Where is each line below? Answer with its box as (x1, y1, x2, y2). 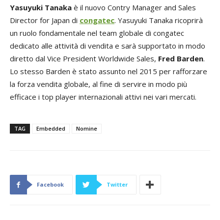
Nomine (76, 125, 97, 133)
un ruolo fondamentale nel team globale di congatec (10, 28, 184, 38)
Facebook (37, 181, 64, 189)
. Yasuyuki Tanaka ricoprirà (114, 15, 203, 26)
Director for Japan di (10, 15, 80, 26)
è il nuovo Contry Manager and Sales (72, 2, 196, 13)
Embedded (36, 125, 65, 133)
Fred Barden (158, 54, 203, 64)
